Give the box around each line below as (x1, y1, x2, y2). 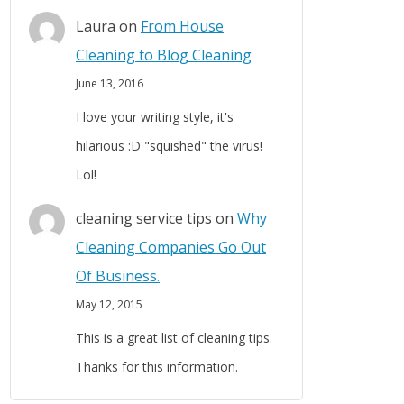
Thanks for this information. (76, 358, 238, 376)
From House (141, 16, 224, 37)
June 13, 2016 (76, 76, 143, 92)
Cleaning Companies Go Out (76, 237, 266, 258)
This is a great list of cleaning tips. (76, 329, 272, 347)
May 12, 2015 (76, 297, 142, 313)
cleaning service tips (76, 208, 212, 229)
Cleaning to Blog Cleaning (76, 45, 252, 66)
